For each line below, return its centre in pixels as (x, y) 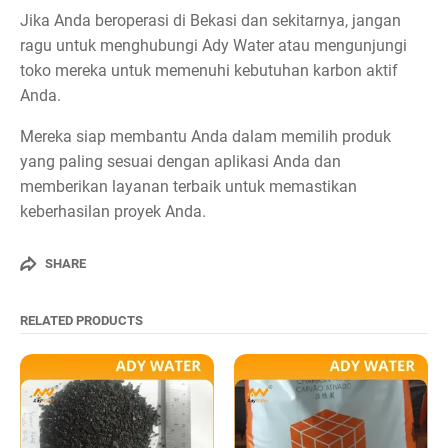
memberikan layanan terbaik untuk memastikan (188, 186)
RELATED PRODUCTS (81, 320)
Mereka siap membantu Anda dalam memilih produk (205, 136)
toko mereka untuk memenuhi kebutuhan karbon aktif (209, 70)
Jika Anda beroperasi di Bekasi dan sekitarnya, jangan (210, 20)
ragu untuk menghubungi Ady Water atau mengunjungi (213, 45)
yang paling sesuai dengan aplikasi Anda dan (180, 161)
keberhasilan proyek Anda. (113, 211)
